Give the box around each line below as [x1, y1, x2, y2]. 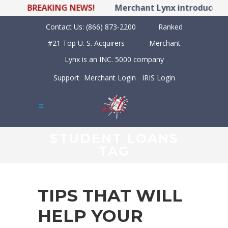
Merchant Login [83, 73, 136, 83]
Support [53, 73, 79, 83]
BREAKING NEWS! [19, 2, 90, 13]
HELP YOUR [38, 206, 143, 226]
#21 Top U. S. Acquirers [47, 38, 127, 48]
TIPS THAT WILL [38, 185, 183, 206]
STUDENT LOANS [49, 131, 179, 147]
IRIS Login [141, 73, 175, 83]
